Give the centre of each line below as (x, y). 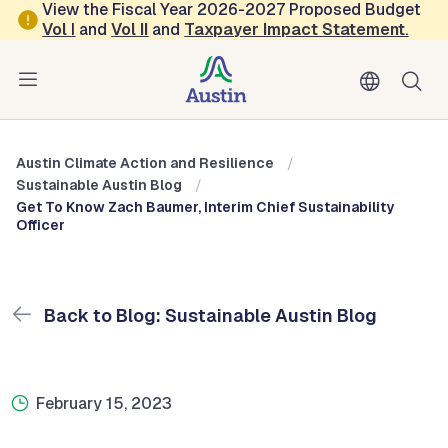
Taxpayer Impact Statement (295, 29)
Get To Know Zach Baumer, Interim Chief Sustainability (205, 207)
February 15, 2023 (104, 403)
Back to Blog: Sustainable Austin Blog (208, 315)
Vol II (130, 29)
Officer (40, 225)
